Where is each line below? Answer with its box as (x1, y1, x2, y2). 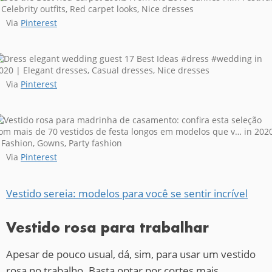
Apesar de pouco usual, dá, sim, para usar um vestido (6, 246, 256, 261)
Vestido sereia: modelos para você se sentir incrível (6, 186, 248, 200)
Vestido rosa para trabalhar (6, 218, 209, 236)
